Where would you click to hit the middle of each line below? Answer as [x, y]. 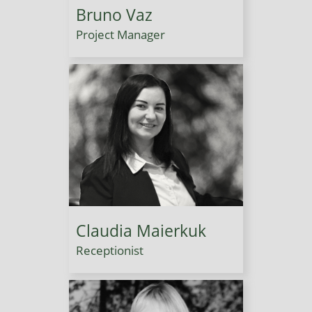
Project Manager [120, 34]
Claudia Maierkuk [141, 231]
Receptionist [110, 250]
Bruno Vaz [114, 14]
